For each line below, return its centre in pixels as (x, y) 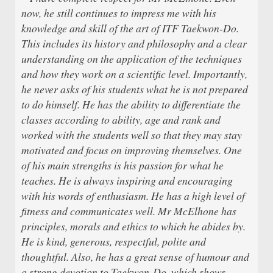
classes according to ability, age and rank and (121, 119)
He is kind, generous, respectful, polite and (114, 241)
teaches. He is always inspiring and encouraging (127, 180)
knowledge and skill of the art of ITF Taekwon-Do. (130, 28)
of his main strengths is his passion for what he (122, 165)
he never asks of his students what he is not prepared (135, 89)
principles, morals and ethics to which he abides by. (133, 226)
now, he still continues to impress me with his (119, 12)
